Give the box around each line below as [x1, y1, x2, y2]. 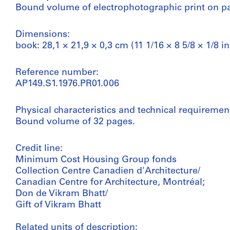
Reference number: [15, 68, 99, 78]
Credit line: [15, 144, 63, 154]
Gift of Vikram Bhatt [15, 200, 101, 210]
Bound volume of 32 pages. [15, 117, 135, 127]
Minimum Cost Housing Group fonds [15, 155, 177, 165]
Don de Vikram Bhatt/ [15, 189, 108, 199]
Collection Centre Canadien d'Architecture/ [15, 166, 200, 176]
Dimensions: [15, 30, 70, 40]
